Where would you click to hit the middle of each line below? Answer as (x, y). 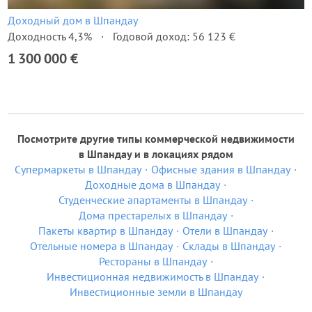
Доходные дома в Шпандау (153, 185)
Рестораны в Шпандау (153, 261)
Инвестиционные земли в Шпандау (156, 292)
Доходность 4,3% (50, 36)
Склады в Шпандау (229, 246)
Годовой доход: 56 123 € (174, 36)
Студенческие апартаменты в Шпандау (153, 200)
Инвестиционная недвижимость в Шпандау (153, 276)
